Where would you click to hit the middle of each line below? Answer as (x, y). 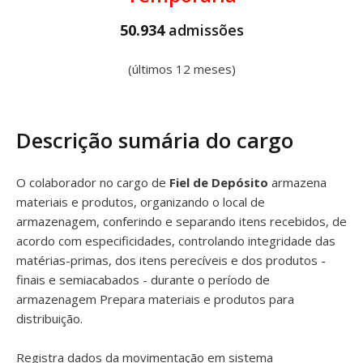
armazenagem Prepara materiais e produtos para (155, 299)
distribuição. (49, 318)
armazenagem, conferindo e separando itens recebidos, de (181, 221)
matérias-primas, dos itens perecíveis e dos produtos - (171, 260)
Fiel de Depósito (220, 182)
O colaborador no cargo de (93, 182)
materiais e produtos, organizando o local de (141, 202)
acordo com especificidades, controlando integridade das (176, 241)
